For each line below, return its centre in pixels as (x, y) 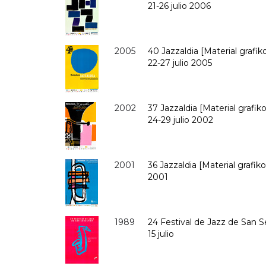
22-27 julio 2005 (180, 63)
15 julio (161, 234)
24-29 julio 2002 (181, 120)
